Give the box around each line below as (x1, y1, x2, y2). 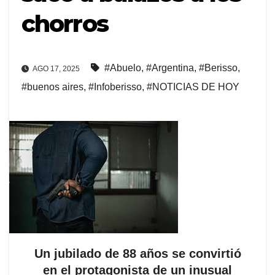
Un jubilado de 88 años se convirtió (34, 246, 241, 260)
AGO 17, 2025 (31, 64, 80, 73)
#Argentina (146, 62, 194, 73)
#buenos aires (21, 81, 83, 92)
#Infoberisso (88, 81, 142, 92)
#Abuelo (104, 62, 141, 73)
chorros (21, 9, 108, 39)
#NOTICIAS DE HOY (147, 81, 239, 92)
